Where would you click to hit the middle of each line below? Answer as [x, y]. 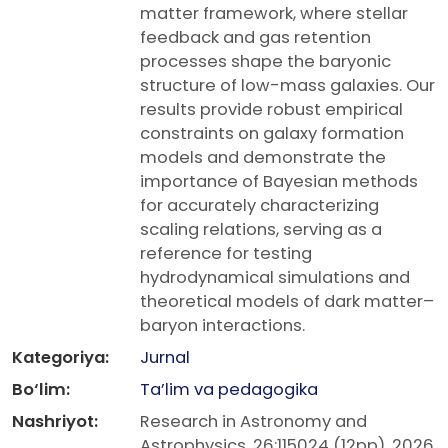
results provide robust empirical [271, 109]
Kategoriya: [60, 357]
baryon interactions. [222, 325]
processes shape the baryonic [265, 61]
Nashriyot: [55, 421]
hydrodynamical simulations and [275, 277]
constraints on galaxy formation [272, 133]
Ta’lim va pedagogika [229, 389]
